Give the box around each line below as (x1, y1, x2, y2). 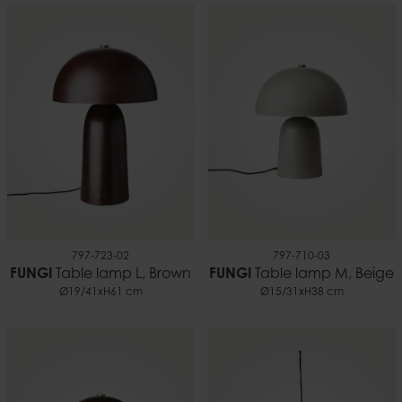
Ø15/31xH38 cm (259, 286, 344, 298)
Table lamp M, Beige (251, 267, 394, 282)
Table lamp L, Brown (52, 267, 191, 282)
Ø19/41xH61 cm (58, 286, 143, 298)
